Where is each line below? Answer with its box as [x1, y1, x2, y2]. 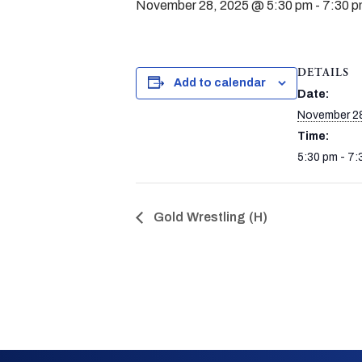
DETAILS [297, 67, 349, 79]
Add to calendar [173, 77, 266, 89]
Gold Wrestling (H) [151, 210, 267, 225]
